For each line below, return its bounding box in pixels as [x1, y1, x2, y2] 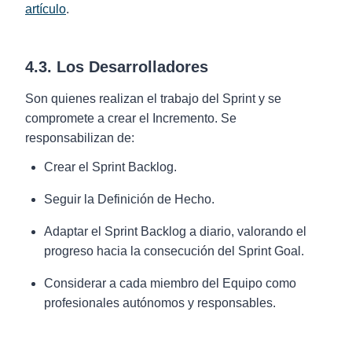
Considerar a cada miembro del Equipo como [44, 277, 296, 290]
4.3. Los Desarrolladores [25, 58, 208, 75]
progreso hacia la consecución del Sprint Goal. [44, 244, 304, 258]
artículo [25, 2, 66, 16]
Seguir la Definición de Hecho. [44, 192, 214, 206]
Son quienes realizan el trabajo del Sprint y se [25, 92, 281, 105]
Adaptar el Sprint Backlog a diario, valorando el [44, 225, 306, 238]
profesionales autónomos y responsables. [44, 296, 276, 310]
